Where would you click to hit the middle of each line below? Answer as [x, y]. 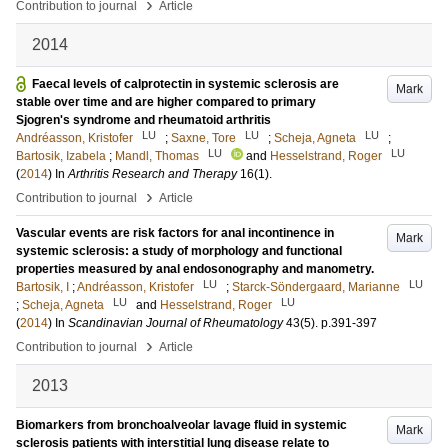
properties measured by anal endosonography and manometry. [195, 269]
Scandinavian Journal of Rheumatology [175, 323]
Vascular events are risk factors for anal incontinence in [175, 233]
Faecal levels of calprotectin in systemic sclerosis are [185, 84]
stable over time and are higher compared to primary [166, 102]
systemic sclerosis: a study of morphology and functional [179, 251]
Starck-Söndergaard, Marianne [316, 287]
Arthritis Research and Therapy [152, 174]
